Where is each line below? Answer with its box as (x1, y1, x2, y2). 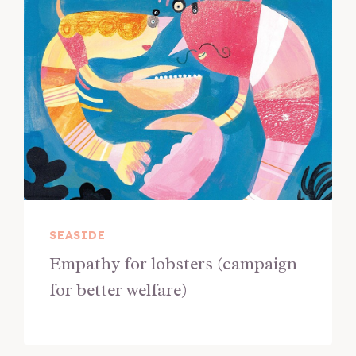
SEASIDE (49, 228, 106, 242)
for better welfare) (49, 279, 188, 301)
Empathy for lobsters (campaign (49, 253, 298, 275)
